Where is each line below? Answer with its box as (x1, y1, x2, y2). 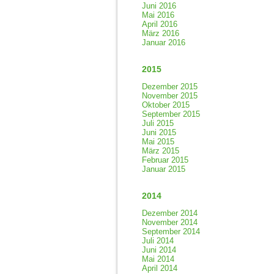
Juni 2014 (142, 245, 176, 254)
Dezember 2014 (142, 209, 198, 218)
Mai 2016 (142, 10, 174, 20)
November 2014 (142, 218, 198, 227)
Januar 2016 (142, 38, 185, 47)
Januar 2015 (142, 165, 185, 174)
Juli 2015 (142, 119, 174, 128)
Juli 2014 (142, 236, 174, 245)
